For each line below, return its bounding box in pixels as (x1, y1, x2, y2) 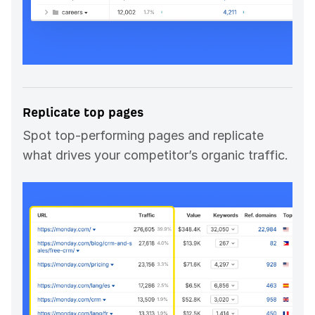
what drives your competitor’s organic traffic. (22, 148, 288, 163)
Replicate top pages (22, 105, 143, 120)
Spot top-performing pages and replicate (22, 128, 264, 143)
